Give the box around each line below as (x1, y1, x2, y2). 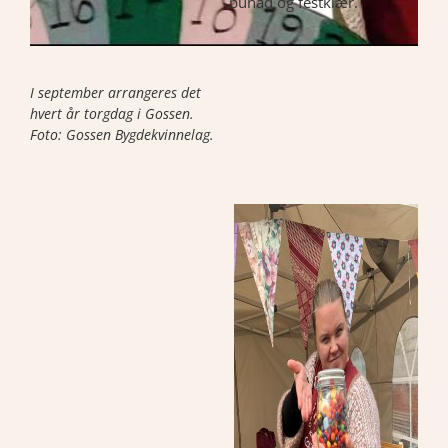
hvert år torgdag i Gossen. (30, 103, 194, 123)
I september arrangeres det (30, 82, 201, 102)
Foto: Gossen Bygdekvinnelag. (30, 124, 214, 144)
